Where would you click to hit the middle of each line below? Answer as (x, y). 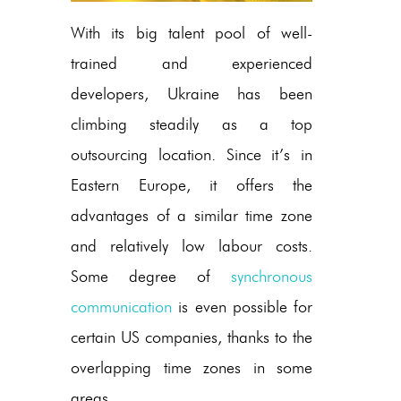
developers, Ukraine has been (192, 94)
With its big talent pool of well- (192, 33)
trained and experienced (192, 63)
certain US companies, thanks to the (192, 337)
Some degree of (151, 276)
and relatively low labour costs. (192, 246)
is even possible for (242, 307)
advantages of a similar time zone (192, 215)
